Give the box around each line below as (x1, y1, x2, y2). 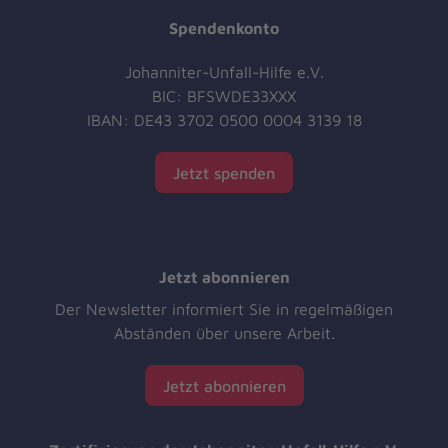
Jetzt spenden (173, 163, 275, 182)
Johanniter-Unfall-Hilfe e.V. (124, 63, 324, 82)
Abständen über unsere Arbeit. (113, 324, 335, 343)
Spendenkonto (169, 19, 279, 38)
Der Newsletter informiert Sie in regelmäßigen (55, 300, 393, 319)
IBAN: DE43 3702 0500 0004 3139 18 (86, 111, 362, 130)
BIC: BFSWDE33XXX (152, 87, 296, 106)
